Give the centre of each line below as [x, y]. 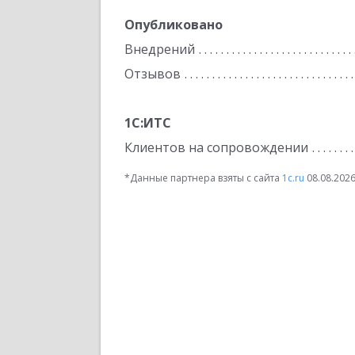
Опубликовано [174, 25]
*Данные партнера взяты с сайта [203, 178]
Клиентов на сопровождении [216, 147]
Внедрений [160, 49]
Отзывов [153, 74]
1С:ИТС [148, 123]
